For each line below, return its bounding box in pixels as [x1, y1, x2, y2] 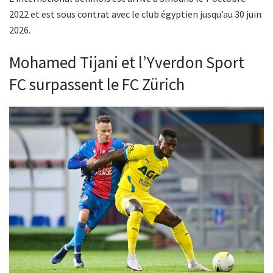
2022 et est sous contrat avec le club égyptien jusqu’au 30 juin [9, 7, 261, 20]
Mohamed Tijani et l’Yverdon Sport [9, 52, 244, 73]
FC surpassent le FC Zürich [9, 74, 185, 95]
